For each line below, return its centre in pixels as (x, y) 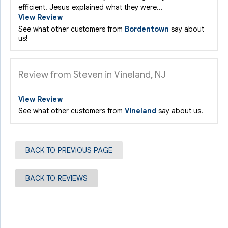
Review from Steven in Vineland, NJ (92, 75)
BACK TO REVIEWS (56, 178)
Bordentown (147, 29)
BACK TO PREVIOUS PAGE (69, 150)
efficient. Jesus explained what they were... (91, 7)
